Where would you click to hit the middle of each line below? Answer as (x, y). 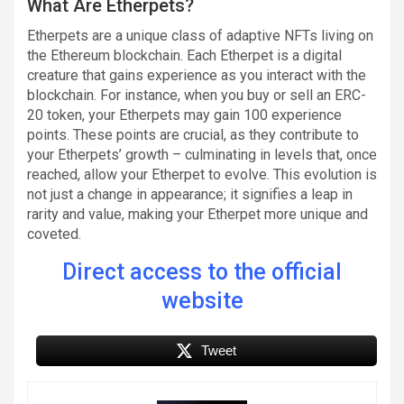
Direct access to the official (202, 271)
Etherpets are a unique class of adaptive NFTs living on (200, 35)
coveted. (54, 234)
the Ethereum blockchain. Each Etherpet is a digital (184, 55)
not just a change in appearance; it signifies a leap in (190, 194)
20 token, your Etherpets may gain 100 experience (184, 115)
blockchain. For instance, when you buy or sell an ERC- (197, 95)
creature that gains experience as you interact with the (197, 75)
